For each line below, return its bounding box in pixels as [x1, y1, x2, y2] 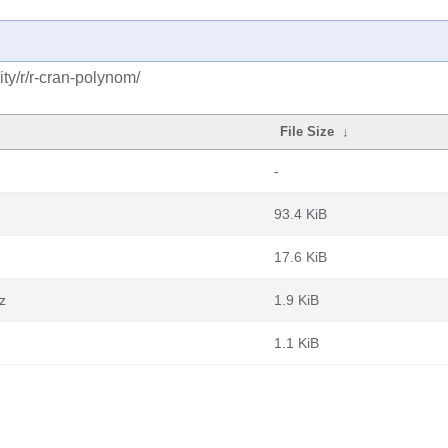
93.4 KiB [274, 206, 327, 222]
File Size [280, 124, 335, 139]
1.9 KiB [274, 292, 319, 308]
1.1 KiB [274, 335, 319, 351]
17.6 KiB [274, 249, 327, 265]
